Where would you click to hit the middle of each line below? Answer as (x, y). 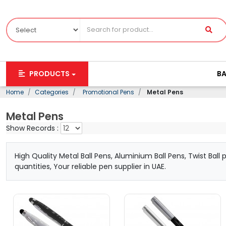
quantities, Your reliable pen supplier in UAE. (90, 166)
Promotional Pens (107, 92)
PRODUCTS (49, 74)
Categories (52, 92)
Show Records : (33, 128)
